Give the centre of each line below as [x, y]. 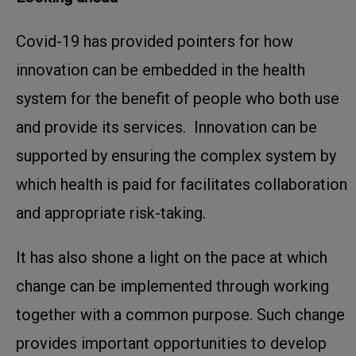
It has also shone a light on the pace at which [172, 257]
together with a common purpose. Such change [180, 314]
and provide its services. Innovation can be [166, 127]
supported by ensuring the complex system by [176, 155]
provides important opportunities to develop [171, 343]
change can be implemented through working [172, 286]
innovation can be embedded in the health [161, 70]
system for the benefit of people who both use [178, 98]
